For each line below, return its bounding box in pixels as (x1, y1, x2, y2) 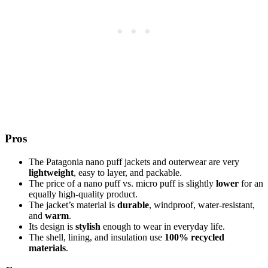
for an (239, 178, 263, 188)
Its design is (29, 221, 75, 232)
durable (117, 199, 149, 210)
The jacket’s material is (29, 199, 117, 210)
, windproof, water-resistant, (149, 199, 255, 210)
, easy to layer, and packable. (74, 167, 182, 178)
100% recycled (165, 232, 224, 242)
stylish (75, 221, 100, 232)
